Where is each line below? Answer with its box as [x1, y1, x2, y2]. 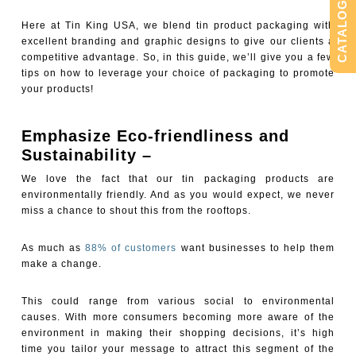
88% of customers [85, 242, 177, 253]
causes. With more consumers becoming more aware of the [21, 311, 335, 323]
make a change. [21, 258, 105, 269]
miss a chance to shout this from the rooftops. [21, 205, 254, 216]
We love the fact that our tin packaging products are [21, 173, 335, 184]
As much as [21, 242, 86, 253]
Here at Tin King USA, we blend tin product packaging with [21, 20, 335, 31]
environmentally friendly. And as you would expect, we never [21, 189, 335, 200]
